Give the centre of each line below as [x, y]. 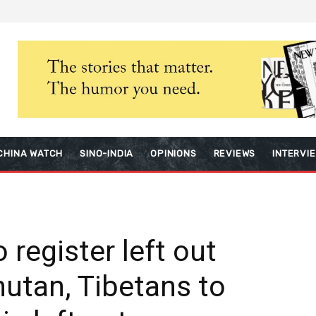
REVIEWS [235, 153]
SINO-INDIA [107, 153]
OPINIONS [174, 153]
